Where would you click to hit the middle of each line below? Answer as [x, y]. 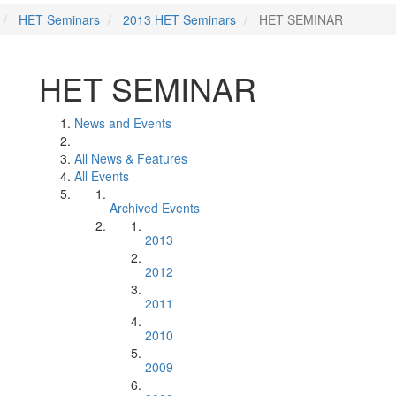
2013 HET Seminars [179, 19]
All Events [102, 176]
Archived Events [155, 208]
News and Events [123, 123]
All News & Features [131, 158]
